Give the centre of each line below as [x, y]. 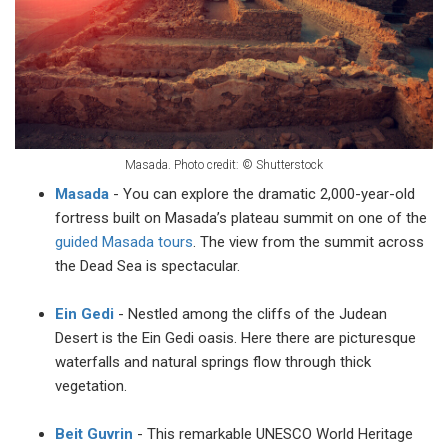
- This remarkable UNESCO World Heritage [273, 434]
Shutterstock [288, 165]
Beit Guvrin [94, 434]
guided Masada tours [124, 242]
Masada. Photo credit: [183, 165]
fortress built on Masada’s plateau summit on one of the [241, 218]
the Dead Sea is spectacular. [147, 266]
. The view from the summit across [308, 242]
